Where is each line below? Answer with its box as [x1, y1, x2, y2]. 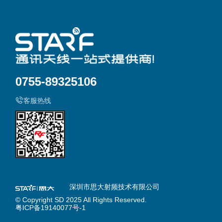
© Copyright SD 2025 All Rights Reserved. [15, 196, 147, 204]
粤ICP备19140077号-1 [15, 204, 86, 212]
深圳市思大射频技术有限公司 [67, 183, 160, 191]
